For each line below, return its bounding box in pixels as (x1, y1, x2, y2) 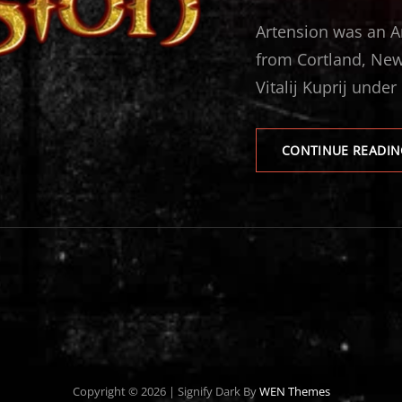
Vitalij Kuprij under (256, 76, 397, 99)
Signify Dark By (177, 383, 259, 400)
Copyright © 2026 (72, 383, 169, 400)
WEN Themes (258, 383, 330, 400)
